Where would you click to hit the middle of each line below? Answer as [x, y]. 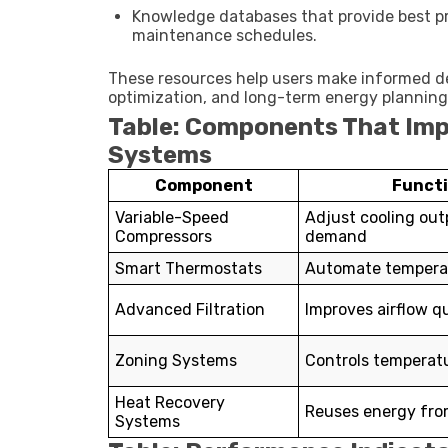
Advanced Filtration [190, 309]
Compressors [163, 236]
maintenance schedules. [224, 35]
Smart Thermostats [188, 268]
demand [336, 236]
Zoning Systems [176, 360]
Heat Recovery [170, 402]
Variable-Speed [172, 217]
